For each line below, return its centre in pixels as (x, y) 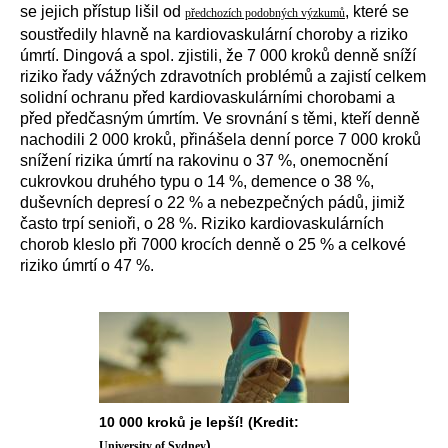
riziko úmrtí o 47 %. (87, 265)
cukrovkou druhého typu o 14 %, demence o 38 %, (197, 181)
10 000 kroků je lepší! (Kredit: (199, 422)
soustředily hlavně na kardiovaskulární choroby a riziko (214, 34)
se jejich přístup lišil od (102, 11)
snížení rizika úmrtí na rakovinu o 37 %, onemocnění (204, 160)
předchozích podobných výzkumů (265, 13)
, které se (377, 11)
